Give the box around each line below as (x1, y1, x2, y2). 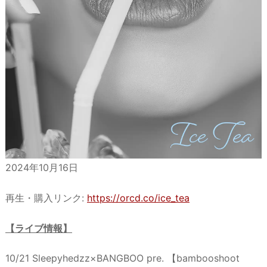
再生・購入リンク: (5, 191, 87, 204)
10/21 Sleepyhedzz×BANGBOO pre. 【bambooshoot (5, 252, 240, 265)
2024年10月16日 (5, 161, 78, 173)
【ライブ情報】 (5, 222, 72, 234)
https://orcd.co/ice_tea (87, 191, 190, 204)
